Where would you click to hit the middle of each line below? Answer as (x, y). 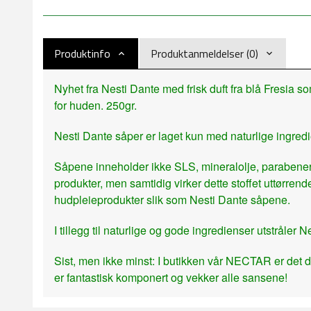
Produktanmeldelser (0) (204, 54)
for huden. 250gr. (95, 106)
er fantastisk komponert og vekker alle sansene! (171, 278)
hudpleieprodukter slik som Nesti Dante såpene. (172, 200)
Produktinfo (82, 54)
